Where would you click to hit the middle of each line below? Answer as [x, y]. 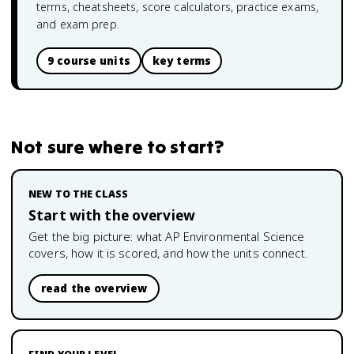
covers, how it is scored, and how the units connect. [168, 253]
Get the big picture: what [97, 236]
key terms [182, 61]
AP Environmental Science [235, 236]
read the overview [94, 288]
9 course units [89, 61]
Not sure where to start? [118, 147]
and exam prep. [78, 24]
